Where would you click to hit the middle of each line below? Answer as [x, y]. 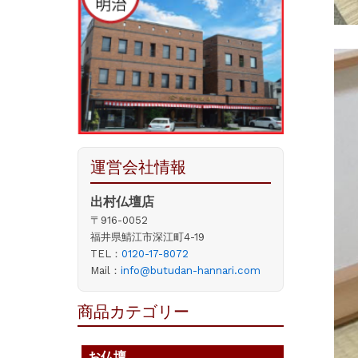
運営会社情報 [138, 167]
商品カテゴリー [133, 312]
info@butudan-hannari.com [191, 270]
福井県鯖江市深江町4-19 [147, 237]
